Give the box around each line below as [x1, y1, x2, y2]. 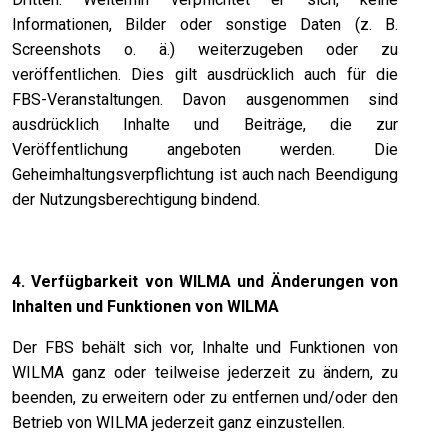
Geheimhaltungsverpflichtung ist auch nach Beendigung [12, 164, 399, 184]
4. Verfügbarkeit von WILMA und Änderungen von [12, 271, 399, 291]
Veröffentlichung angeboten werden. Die [12, 139, 399, 159]
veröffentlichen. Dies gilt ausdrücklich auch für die [12, 64, 399, 84]
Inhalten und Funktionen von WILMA [12, 296, 279, 316]
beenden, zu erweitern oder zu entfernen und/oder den [12, 387, 399, 407]
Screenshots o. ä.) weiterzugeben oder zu [12, 39, 399, 59]
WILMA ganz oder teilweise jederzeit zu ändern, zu [12, 362, 399, 382]
